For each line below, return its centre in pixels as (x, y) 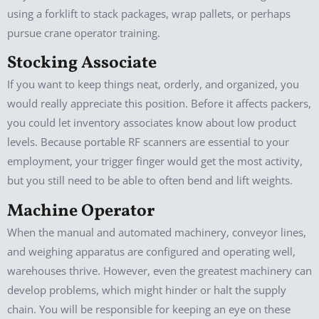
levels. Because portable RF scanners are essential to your (148, 142)
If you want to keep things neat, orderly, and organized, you (153, 84)
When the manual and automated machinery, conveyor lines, (157, 232)
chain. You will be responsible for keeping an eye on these (149, 309)
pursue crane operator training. (84, 32)
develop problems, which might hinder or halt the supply (147, 289)
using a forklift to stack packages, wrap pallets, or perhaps (149, 13)
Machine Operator (81, 211)
